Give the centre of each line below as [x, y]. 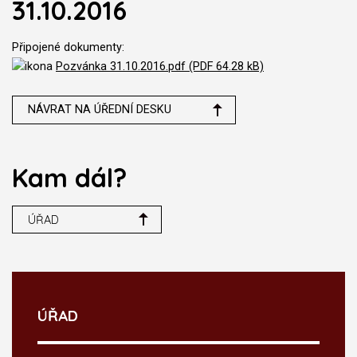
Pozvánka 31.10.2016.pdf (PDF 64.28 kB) [160, 67]
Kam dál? [69, 177]
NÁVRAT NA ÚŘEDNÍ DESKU [100, 110]
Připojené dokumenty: [68, 47]
